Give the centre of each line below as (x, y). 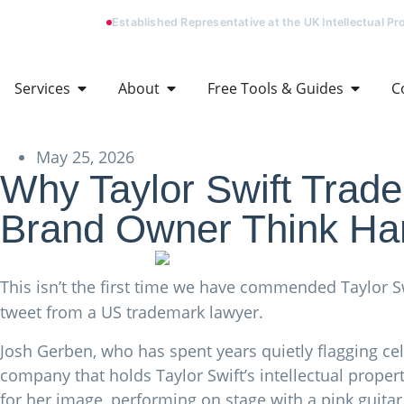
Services (42, 88)
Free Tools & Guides (275, 88)
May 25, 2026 (85, 157)
